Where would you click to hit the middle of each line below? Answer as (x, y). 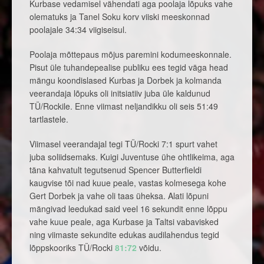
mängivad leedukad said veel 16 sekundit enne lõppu (128, 209)
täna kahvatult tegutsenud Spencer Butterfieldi (115, 170)
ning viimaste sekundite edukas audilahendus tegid (124, 235)
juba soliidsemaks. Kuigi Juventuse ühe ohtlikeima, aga (132, 157)
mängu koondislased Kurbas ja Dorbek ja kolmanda (126, 80)
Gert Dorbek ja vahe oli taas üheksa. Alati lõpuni (119, 196)
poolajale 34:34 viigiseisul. (78, 30)
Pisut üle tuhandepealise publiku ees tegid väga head (129, 67)
